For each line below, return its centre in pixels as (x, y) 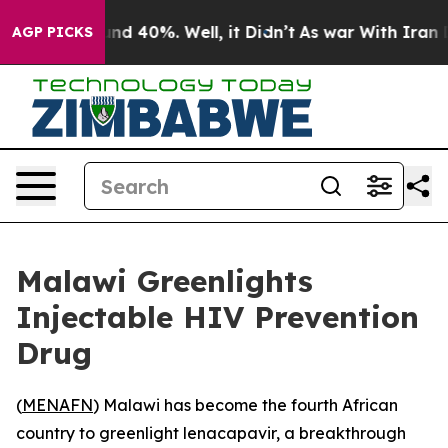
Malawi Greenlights (164, 281)
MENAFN (57, 405)
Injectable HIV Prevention (217, 317)
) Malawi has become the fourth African (245, 405)
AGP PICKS (52, 32)
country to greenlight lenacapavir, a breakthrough (211, 433)
